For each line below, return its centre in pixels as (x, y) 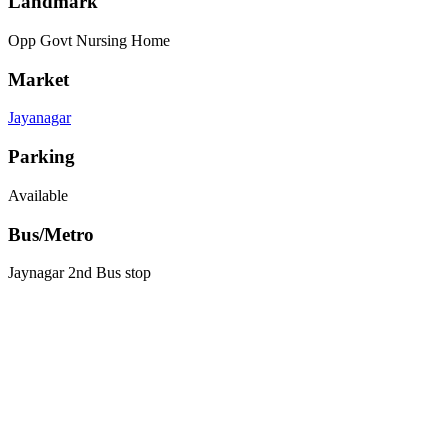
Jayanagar (39, 118)
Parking (41, 157)
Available (38, 195)
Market (38, 79)
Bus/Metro (51, 234)
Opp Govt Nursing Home (89, 40)
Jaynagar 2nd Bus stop (79, 273)
